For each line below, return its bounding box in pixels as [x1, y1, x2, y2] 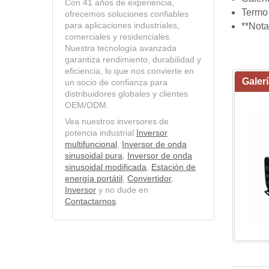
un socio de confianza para [65, 78, 168, 87]
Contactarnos [65, 197, 116, 206]
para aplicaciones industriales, [65, 21, 180, 30]
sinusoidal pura [65, 151, 122, 160]
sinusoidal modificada [65, 163, 147, 172]
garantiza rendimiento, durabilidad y [65, 55, 201, 64]
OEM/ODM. [65, 101, 109, 110]
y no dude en [96, 186, 148, 195]
